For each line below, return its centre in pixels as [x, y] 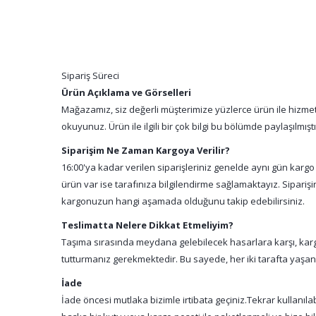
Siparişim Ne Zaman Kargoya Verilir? [146, 150]
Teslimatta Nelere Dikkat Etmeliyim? [147, 225]
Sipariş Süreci [90, 75]
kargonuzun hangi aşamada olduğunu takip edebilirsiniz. [183, 201]
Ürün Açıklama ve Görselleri [126, 92]
